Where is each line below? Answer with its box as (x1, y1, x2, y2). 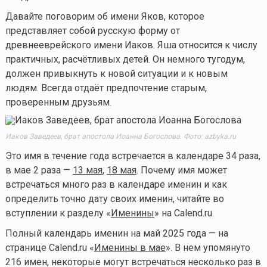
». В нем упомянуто (165, 242, 250, 254)
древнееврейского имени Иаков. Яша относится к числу (5, 39, 257, 51)
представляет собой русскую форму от (5, 24, 180, 36)
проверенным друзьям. (5, 96, 111, 108)
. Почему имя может (136, 164, 227, 176)
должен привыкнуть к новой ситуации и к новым (5, 67, 228, 79)
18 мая (106, 164, 136, 176)
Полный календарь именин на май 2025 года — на (5, 228, 228, 240)
